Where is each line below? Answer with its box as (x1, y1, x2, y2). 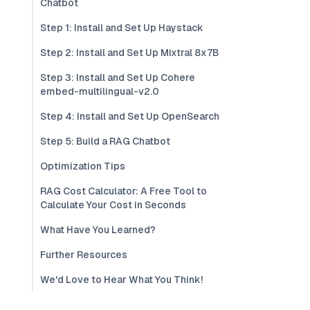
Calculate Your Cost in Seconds (40, 199, 186, 211)
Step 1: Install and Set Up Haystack (40, 21, 203, 34)
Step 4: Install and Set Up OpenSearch (40, 110, 219, 122)
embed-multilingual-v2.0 (40, 85, 159, 98)
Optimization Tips (40, 160, 125, 172)
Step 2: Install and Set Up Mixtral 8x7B (40, 46, 219, 59)
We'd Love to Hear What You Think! (40, 273, 203, 286)
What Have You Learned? (40, 224, 156, 236)
